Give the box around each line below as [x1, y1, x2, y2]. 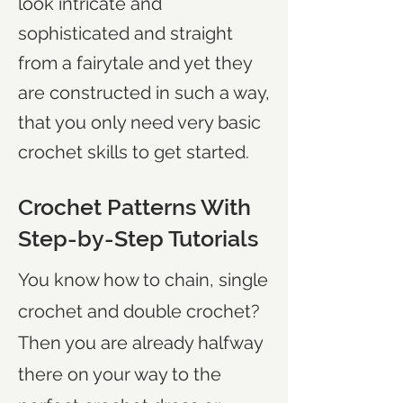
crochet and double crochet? [18, 300, 260, 323]
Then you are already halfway [18, 332, 263, 354]
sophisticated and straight [18, 22, 233, 45]
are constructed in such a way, [18, 82, 270, 104]
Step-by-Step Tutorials [18, 225, 258, 253]
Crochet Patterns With [18, 193, 251, 221]
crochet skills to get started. [18, 141, 249, 164]
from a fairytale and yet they [18, 52, 252, 75]
